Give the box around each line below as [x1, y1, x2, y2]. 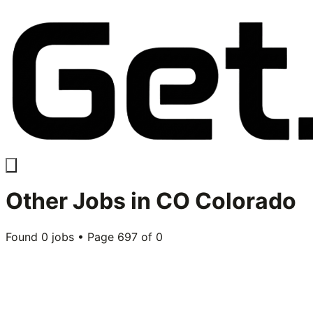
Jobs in [68, 187, 156, 215]
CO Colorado [156, 187, 296, 215]
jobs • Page [48, 229, 117, 244]
